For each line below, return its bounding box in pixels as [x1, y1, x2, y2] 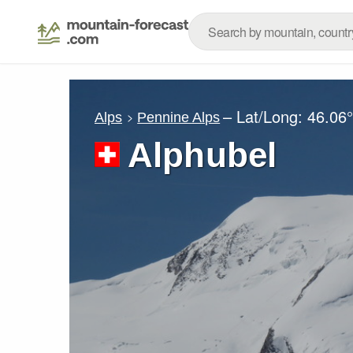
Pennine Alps [137, 109, 221, 125]
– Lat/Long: [223, 105, 308, 128]
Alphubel [128, 136, 277, 174]
